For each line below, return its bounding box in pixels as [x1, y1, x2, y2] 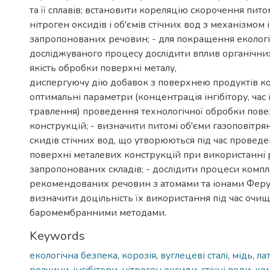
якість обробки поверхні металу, [30, 61, 177, 75]
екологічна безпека [30, 249, 118, 262]
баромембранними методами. [30, 206, 166, 219]
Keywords [30, 228, 85, 244]
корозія [122, 249, 156, 262]
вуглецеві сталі [160, 249, 228, 262]
